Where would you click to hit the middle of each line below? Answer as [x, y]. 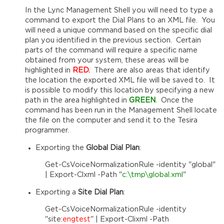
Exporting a [56, 192]
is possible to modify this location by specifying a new [120, 90]
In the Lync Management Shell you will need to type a [119, 10]
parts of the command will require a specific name [111, 50]
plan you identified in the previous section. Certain [113, 40]
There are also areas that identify [152, 70]
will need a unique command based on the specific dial [119, 30]
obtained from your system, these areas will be [107, 60]
